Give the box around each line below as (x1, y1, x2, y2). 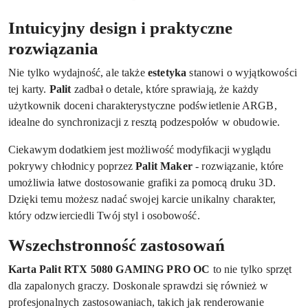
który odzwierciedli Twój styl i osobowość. (8, 210, 200, 222)
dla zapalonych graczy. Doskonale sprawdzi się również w (8, 280, 268, 292)
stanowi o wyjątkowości (186, 67, 297, 79)
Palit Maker (135, 160, 192, 173)
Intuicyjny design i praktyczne (8, 19, 232, 38)
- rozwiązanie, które (192, 160, 284, 173)
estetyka (147, 67, 187, 79)
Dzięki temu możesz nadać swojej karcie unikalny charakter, (8, 193, 276, 206)
